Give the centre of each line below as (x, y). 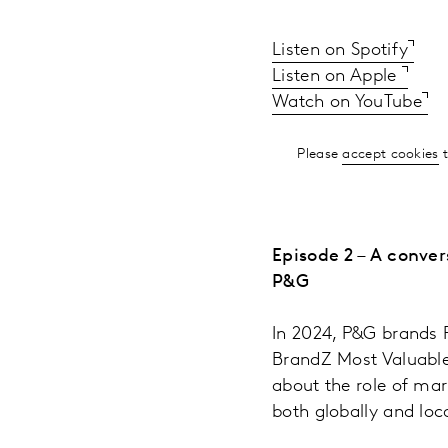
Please (320, 154)
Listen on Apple (337, 76)
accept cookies (390, 154)
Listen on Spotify (340, 50)
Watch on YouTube (347, 102)
